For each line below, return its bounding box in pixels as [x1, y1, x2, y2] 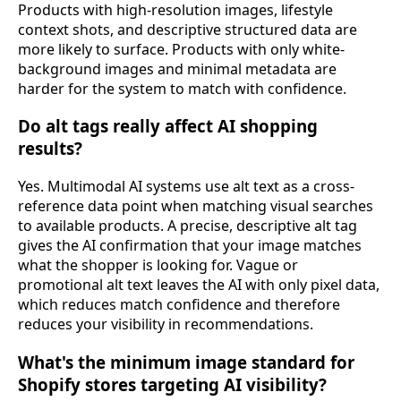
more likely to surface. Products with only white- [18, 38, 345, 59]
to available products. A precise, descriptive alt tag [18, 216, 357, 236]
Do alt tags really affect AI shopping [18, 115, 318, 138]
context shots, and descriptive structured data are [18, 19, 357, 39]
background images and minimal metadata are [18, 58, 337, 79]
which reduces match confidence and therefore [18, 294, 340, 315]
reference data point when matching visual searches [18, 196, 373, 217]
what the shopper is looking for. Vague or [18, 255, 298, 276]
